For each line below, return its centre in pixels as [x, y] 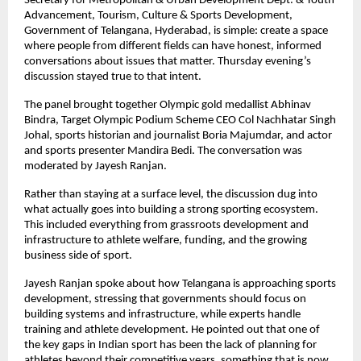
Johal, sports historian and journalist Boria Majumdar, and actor [178, 136]
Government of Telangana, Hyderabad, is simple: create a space [176, 31]
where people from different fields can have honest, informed [173, 46]
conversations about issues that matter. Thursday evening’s [168, 62]
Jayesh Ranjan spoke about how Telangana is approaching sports [180, 284]
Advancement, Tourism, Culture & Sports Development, [158, 16]
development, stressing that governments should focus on [165, 299]
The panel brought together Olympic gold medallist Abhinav [168, 105]
